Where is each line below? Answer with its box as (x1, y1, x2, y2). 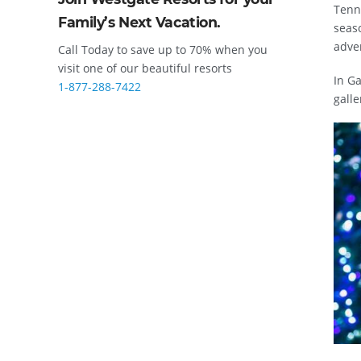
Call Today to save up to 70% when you (58, 42, 268, 58)
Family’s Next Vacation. (58, 14, 221, 31)
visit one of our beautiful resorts (58, 60, 232, 77)
